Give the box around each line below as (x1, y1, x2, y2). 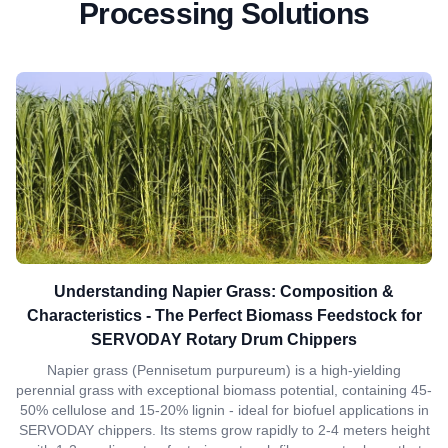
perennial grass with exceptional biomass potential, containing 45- (16, 382, 432, 398)
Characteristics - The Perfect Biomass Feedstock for (26, 307, 422, 324)
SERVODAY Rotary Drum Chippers (91, 331, 357, 348)
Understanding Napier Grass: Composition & (54, 283, 394, 300)
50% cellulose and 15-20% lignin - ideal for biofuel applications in (19, 402, 429, 418)
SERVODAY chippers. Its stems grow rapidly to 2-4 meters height (18, 422, 430, 438)
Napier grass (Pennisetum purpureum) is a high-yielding (47, 362, 401, 378)
